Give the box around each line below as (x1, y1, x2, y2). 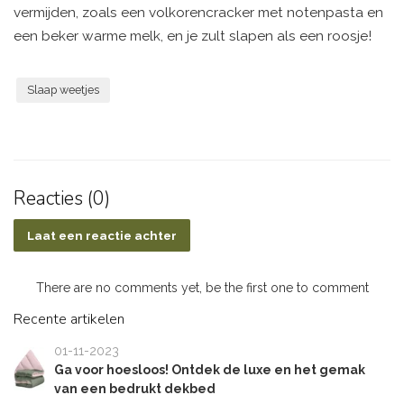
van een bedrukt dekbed (54, 381, 216, 396)
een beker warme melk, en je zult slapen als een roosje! (14, 27, 372, 44)
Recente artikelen (14, 308, 124, 329)
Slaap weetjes (27, 82, 99, 96)
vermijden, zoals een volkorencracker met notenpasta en (14, 4, 383, 21)
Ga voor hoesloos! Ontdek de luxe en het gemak (54, 362, 366, 377)
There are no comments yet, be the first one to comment (35, 280, 369, 295)
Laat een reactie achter (27, 227, 177, 243)
